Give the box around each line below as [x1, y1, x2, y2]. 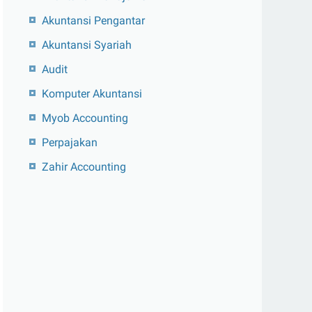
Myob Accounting [42, 111, 128, 125]
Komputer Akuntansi [42, 87, 142, 100]
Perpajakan [42, 136, 97, 149]
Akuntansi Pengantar [42, 14, 145, 27]
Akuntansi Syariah [42, 38, 132, 52]
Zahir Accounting [42, 160, 126, 173]
